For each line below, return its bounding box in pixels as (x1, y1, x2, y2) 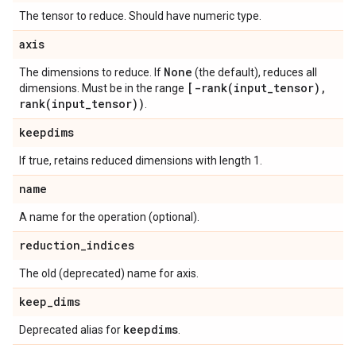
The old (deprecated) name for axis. (19, 267, 199, 280)
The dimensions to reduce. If (19, 66, 164, 79)
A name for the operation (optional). (19, 211, 199, 223)
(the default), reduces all (192, 66, 317, 79)
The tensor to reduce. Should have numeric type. (19, 10, 261, 22)
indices (87, 238, 134, 253)
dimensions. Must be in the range (19, 82, 187, 95)
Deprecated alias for (19, 323, 123, 336)
